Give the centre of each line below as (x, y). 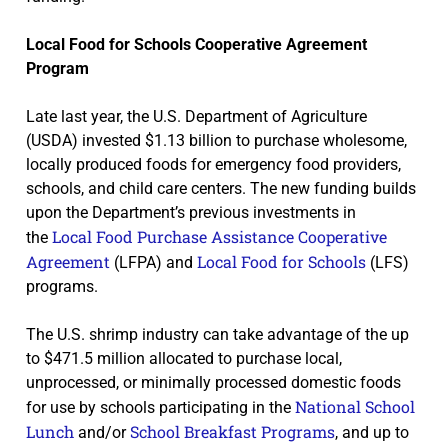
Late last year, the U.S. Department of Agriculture (196, 116)
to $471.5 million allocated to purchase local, (184, 358)
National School (355, 406)
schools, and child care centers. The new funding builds (221, 188)
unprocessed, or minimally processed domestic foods (213, 382)
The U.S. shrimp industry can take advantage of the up (217, 334)
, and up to (372, 432)
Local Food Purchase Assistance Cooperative (219, 236)
